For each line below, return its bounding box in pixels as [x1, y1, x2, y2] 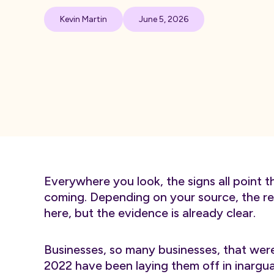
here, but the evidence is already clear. [44, 206, 256, 220]
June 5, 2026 [139, 14, 188, 24]
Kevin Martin [60, 14, 107, 24]
